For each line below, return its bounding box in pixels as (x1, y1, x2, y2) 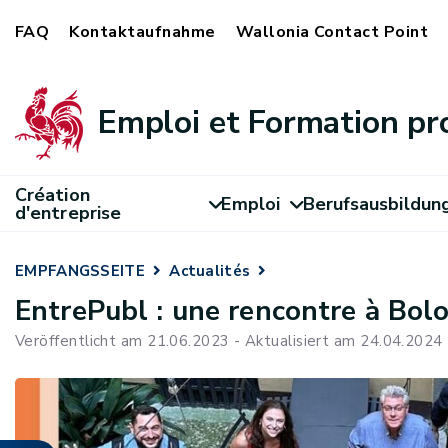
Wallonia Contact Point (235, 21, 429, 43)
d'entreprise (15, 200, 122, 225)
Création (15, 182, 90, 207)
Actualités (169, 261, 251, 281)
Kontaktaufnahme (69, 21, 216, 43)
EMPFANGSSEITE (15, 261, 145, 281)
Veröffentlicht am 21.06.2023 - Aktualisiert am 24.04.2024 (15, 330, 443, 351)
